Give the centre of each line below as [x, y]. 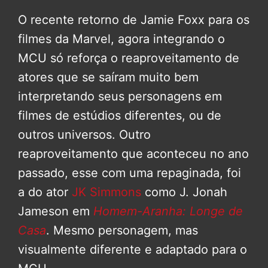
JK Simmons [106, 192]
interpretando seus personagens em [120, 97]
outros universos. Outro [84, 135]
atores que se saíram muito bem [108, 77]
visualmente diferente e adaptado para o [133, 250]
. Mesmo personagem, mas [122, 231]
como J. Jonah [184, 192]
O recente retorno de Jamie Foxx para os [134, 20]
